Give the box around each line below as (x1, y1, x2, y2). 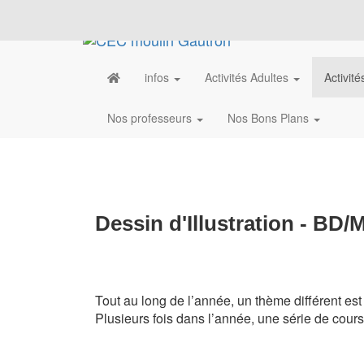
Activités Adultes (205, 69, 292, 86)
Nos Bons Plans (227, 110, 312, 127)
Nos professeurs (107, 110, 195, 127)
